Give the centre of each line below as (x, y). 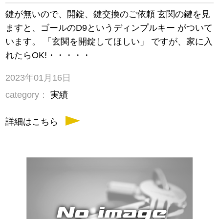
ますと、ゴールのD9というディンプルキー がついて (109, 28)
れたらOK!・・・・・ (48, 55)
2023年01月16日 (38, 78)
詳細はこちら (32, 122)
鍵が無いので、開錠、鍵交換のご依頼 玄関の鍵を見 (108, 14)
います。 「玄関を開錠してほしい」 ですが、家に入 (109, 42)
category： (27, 95)
